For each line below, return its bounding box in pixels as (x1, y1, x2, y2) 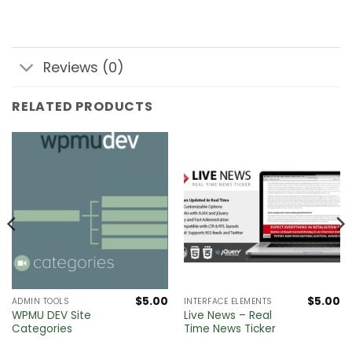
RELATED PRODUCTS (12, 97, 153, 116)
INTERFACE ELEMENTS (183, 295, 273, 308)
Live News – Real (183, 308, 272, 324)
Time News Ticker (183, 321, 276, 337)
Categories (11, 321, 72, 337)
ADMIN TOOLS (11, 295, 70, 308)
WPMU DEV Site (11, 308, 91, 324)
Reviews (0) (43, 57, 125, 77)
